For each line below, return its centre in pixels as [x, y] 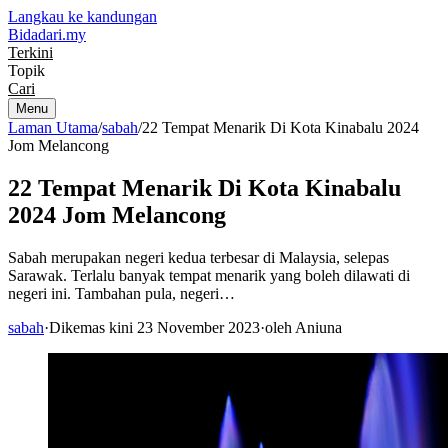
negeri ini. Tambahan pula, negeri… [121, 293]
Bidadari [35, 34]
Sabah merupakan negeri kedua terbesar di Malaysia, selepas [198, 257]
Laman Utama [53, 127]
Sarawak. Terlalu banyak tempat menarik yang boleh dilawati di [209, 275]
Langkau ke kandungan [82, 16]
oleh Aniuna [303, 327]
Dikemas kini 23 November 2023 [154, 327]
